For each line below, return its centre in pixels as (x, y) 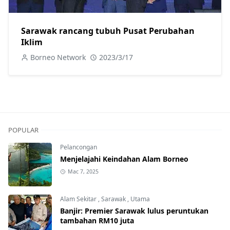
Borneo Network (58, 57)
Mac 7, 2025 (83, 172)
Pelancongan (79, 147)
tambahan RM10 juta (97, 221)
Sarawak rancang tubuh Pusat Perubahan (108, 31)
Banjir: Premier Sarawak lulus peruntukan (134, 211)
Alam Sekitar (79, 199)
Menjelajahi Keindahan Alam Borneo (124, 159)
